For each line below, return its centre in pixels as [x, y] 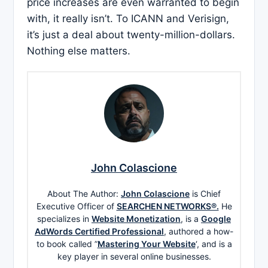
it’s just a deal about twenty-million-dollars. [131, 35]
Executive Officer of [76, 206]
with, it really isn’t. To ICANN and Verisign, [128, 19]
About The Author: [84, 193]
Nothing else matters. [79, 51]
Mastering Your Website [146, 243]
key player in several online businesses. [134, 256]
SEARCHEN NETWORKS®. [167, 206]
